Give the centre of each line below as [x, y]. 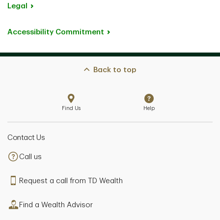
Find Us [71, 108]
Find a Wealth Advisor [56, 205]
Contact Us [26, 138]
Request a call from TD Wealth [71, 181]
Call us [30, 157]
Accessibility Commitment [56, 32]
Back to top [115, 70]
